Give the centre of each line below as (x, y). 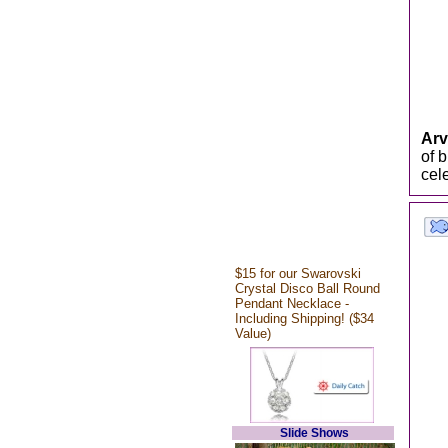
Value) (252, 333)
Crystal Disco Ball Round (307, 288)
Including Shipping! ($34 (304, 318)
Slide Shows (314, 433)
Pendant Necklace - (291, 303)
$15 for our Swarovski (297, 273)
